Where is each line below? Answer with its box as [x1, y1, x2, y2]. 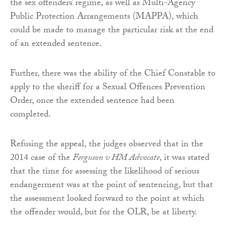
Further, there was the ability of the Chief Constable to [10, 66, 215, 82]
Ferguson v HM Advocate [73, 150, 159, 166]
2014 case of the [10, 150, 73, 166]
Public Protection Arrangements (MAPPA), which [10, 9, 198, 25]
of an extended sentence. [10, 36, 102, 52]
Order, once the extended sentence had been [10, 93, 175, 109]
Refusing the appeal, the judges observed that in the [10, 137, 203, 153]
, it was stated [159, 150, 209, 166]
